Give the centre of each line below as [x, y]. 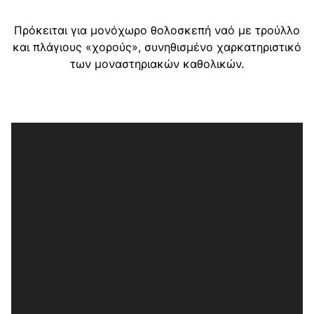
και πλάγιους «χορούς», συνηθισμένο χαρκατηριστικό [157, 47]
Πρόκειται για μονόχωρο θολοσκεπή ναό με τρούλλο [157, 30]
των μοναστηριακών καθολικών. [157, 63]
